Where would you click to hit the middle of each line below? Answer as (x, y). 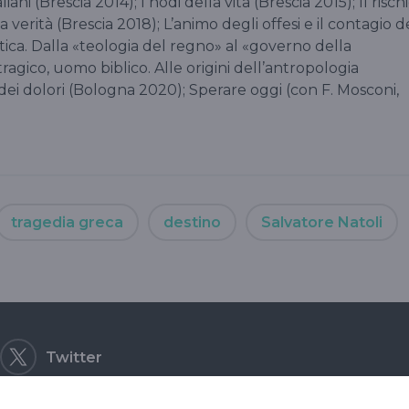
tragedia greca (67, 222)
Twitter (74, 357)
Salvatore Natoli (322, 222)
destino (192, 222)
